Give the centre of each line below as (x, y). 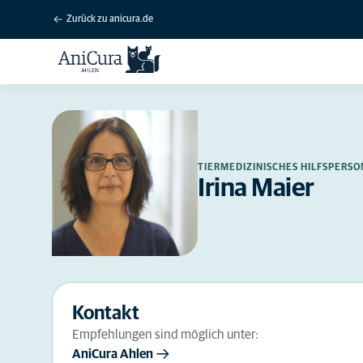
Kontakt (106, 314)
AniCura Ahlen (113, 354)
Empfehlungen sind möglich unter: (165, 335)
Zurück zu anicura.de (110, 19)
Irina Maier (256, 189)
